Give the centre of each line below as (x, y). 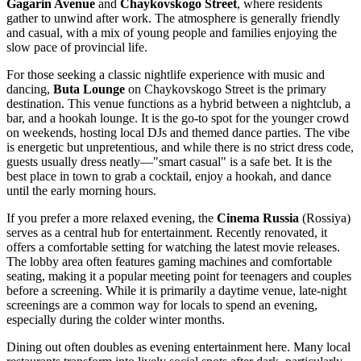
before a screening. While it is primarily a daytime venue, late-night (176, 291)
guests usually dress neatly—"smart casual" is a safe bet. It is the (169, 162)
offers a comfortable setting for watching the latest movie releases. (173, 247)
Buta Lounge (89, 89)
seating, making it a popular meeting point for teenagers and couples (179, 276)
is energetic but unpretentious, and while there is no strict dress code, (180, 147)
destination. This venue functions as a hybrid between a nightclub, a (178, 104)
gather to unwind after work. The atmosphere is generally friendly (173, 19)
